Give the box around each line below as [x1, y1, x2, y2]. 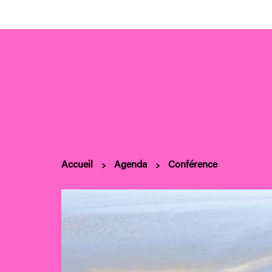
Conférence [168, 157, 218, 171]
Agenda [114, 157, 148, 171]
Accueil [61, 157, 93, 171]
